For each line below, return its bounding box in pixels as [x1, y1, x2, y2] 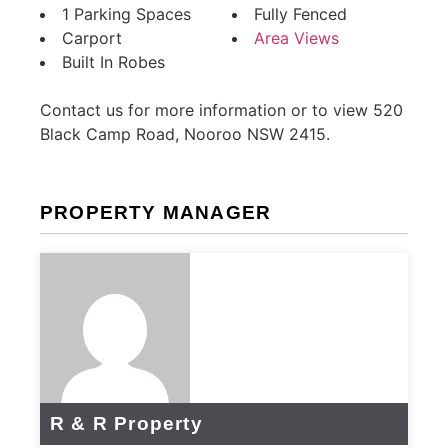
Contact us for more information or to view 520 [40, 99, 403, 120]
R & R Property [50, 413, 203, 435]
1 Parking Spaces [62, 3, 191, 24]
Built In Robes [62, 51, 165, 72]
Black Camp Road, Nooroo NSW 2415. [40, 123, 330, 144]
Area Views [254, 27, 339, 48]
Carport [62, 27, 122, 48]
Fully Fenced [254, 3, 347, 24]
